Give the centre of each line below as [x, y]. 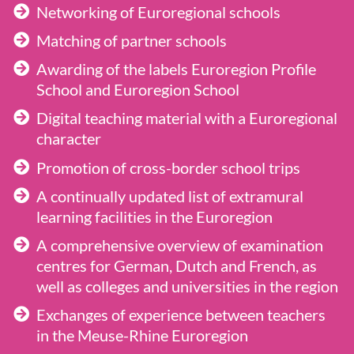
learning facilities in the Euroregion [154, 216]
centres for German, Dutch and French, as [176, 265]
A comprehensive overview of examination [179, 245]
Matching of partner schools [131, 40]
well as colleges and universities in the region [187, 286]
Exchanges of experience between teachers [181, 315]
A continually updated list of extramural [169, 196]
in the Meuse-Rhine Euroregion [142, 335]
